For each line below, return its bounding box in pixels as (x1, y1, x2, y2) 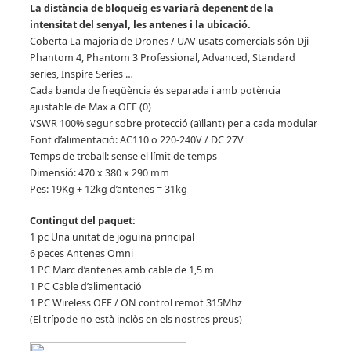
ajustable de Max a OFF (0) (29, 100, 151, 114)
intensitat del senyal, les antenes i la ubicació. (29, 17, 251, 31)
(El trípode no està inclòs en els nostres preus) (29, 312, 242, 326)
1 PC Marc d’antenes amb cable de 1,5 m (29, 262, 214, 277)
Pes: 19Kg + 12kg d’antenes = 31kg (29, 182, 187, 196)
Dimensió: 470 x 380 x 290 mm (29, 165, 169, 179)
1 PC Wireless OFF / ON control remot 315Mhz (29, 295, 242, 309)
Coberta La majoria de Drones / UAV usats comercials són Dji (29, 34, 309, 48)
